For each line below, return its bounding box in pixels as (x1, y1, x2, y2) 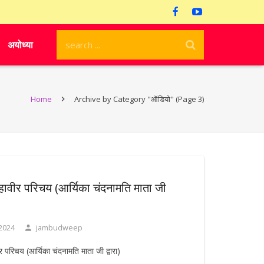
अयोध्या (8, 38, 33, 51)
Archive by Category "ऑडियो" (74, 94, 174, 104)
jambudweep (36, 223, 82, 233)
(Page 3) (174, 94, 204, 104)
